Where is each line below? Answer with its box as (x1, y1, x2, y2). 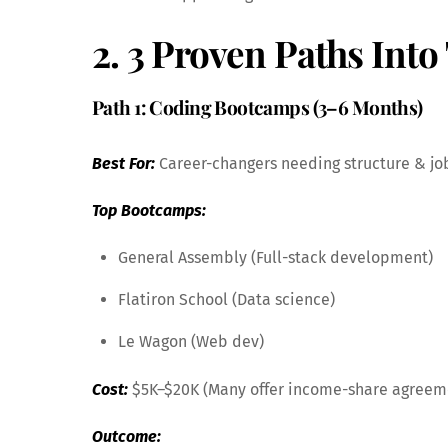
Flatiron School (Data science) (117, 289, 335, 309)
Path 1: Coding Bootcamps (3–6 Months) (92, 94, 423, 121)
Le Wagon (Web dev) (117, 331, 264, 351)
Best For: (92, 154, 155, 174)
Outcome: (92, 426, 161, 446)
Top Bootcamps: (92, 200, 206, 220)
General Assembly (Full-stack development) (117, 247, 433, 267)
